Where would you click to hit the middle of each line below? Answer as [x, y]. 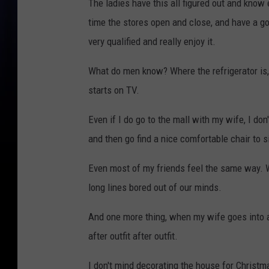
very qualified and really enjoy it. [152, 42]
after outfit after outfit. [133, 236]
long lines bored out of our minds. [155, 188]
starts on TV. [114, 90]
